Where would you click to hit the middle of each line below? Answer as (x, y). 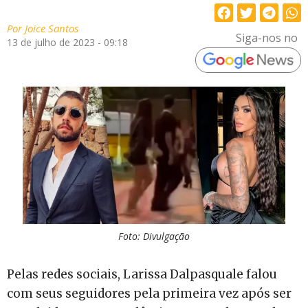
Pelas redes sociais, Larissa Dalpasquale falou (142, 274)
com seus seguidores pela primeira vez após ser (149, 293)
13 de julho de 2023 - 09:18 (67, 43)
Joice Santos (50, 29)
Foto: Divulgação (154, 236)
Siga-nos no (266, 37)
